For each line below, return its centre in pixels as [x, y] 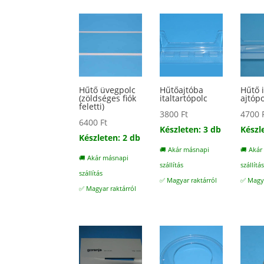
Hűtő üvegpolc [108, 90]
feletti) [92, 107]
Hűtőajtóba [182, 90]
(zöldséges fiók [108, 98]
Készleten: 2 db [110, 138]
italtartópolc [184, 98]
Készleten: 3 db [191, 130]
